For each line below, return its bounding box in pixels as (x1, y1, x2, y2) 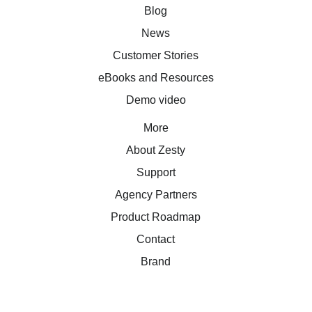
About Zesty (126, 143, 186, 156)
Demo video (125, 93, 186, 106)
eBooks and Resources (97, 71, 214, 84)
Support (136, 166, 175, 178)
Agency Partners (114, 188, 197, 201)
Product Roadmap (111, 210, 201, 223)
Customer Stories (113, 49, 199, 61)
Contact (136, 233, 175, 245)
